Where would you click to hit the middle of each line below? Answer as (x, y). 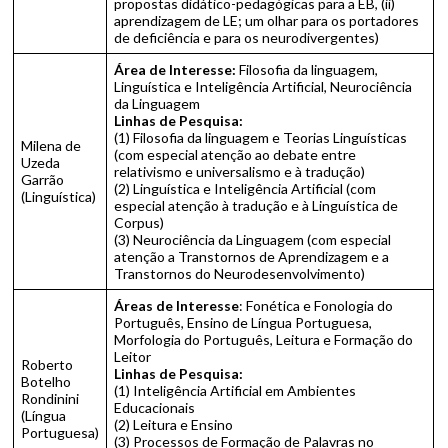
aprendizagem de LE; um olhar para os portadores (267, 20)
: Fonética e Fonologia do (316, 305)
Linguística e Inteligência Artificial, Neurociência (263, 86)
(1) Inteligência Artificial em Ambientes (235, 390)
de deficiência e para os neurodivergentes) (247, 37)
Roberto (47, 364)
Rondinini (50, 398)
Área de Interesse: (175, 69)
